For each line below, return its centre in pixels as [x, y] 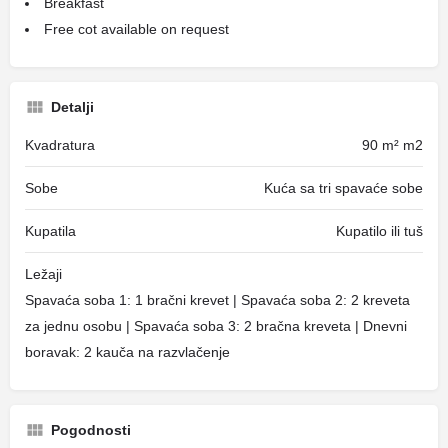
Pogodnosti [91, 430]
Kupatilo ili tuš [379, 231]
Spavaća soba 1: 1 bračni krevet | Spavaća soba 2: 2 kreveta [217, 300]
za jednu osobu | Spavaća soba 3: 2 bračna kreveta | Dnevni [216, 326]
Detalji [72, 107]
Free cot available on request [136, 29]
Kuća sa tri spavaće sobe [343, 188]
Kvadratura [60, 145]
